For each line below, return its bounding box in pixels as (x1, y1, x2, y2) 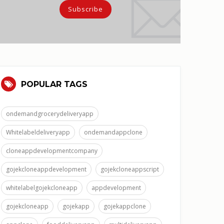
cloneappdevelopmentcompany (6, 146, 97, 155)
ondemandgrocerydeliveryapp (6, 109, 93, 118)
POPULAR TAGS (21, 79, 87, 89)
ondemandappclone (84, 128, 142, 136)
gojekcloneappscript (100, 165, 159, 173)
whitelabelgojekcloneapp (6, 183, 77, 192)
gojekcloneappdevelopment (6, 165, 86, 173)
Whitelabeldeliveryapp (6, 128, 70, 136)
